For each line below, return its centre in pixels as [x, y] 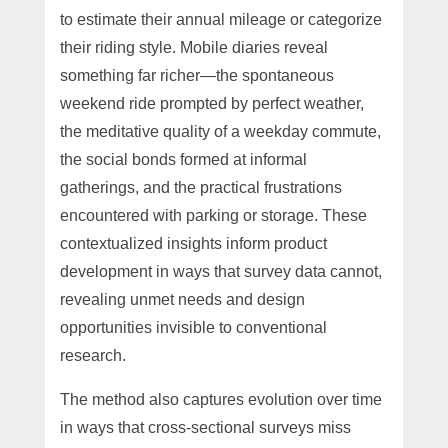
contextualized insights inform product [193, 243]
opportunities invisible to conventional [193, 327]
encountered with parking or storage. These [213, 215]
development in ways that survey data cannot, [220, 271]
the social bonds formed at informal [183, 159]
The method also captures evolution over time [220, 399]
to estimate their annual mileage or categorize [220, 19]
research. [92, 355]
